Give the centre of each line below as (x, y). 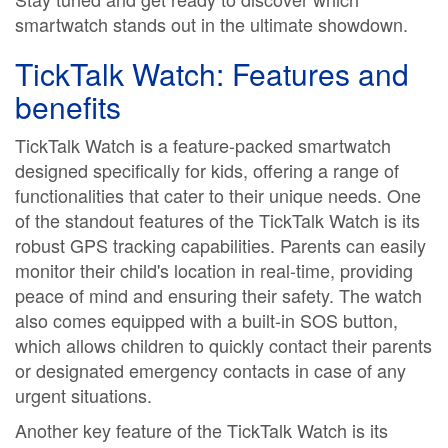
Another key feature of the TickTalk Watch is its (201, 430)
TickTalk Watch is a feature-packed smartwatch (203, 145)
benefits (68, 106)
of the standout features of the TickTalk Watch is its (217, 220)
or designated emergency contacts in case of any (210, 370)
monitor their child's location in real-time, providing (214, 270)
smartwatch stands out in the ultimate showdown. (211, 24)
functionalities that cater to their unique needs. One (218, 195)
